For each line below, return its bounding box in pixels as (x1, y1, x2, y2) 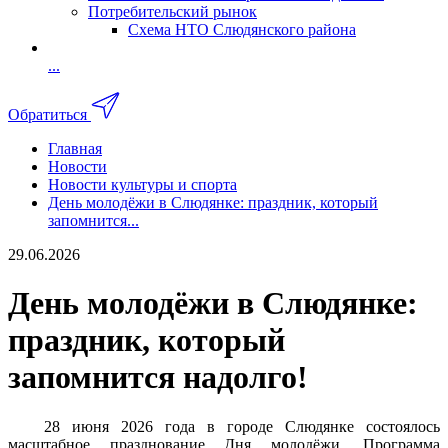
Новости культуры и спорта (48, 175, 237, 193)
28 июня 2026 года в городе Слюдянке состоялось (8, 417, 440, 435)
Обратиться (8, 105, 87, 123)
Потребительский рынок (88, 3, 257, 20)
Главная (48, 139, 102, 157)
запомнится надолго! (8, 359, 308, 396)
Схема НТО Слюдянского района (128, 21, 356, 38)
